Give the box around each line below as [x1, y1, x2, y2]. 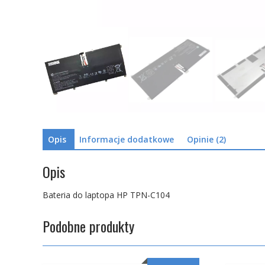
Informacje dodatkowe [79, 134, 174, 146]
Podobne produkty [43, 215, 134, 237]
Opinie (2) [187, 134, 226, 146]
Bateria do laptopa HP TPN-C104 [43, 189, 170, 201]
